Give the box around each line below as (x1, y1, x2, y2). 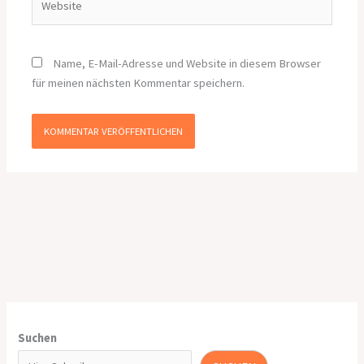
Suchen (18, 330, 58, 345)
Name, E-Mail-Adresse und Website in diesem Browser (53, 56, 322, 71)
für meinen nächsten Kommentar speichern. (32, 76, 245, 91)
